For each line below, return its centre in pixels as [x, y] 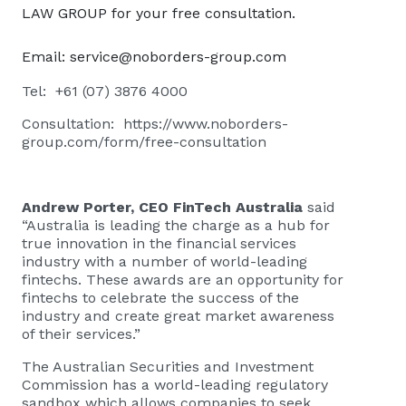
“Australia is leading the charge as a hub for [176, 225]
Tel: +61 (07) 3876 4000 [105, 91]
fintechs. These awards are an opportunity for [183, 279]
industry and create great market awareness [178, 315]
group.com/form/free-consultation [144, 141]
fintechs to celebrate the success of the [160, 297]
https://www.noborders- [206, 123]
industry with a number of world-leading [164, 261]
